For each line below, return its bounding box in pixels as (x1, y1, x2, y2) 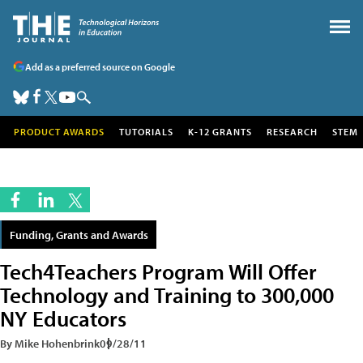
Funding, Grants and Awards (10, 227, 148, 242)
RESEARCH (267, 126, 318, 138)
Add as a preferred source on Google (25, 60, 175, 73)
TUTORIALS (119, 126, 173, 138)
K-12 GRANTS (188, 126, 252, 138)
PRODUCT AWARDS (14, 126, 105, 138)
